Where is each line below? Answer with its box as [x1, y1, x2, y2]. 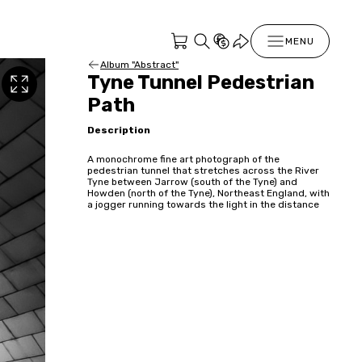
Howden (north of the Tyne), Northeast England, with [87, 187, 330, 199]
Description [87, 124, 150, 136]
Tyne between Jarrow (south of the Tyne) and [87, 175, 297, 187]
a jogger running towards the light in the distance [87, 198, 319, 210]
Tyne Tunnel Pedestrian [87, 71, 314, 94]
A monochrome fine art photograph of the [87, 153, 280, 165]
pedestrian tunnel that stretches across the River [87, 164, 319, 176]
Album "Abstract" [100, 59, 179, 70]
